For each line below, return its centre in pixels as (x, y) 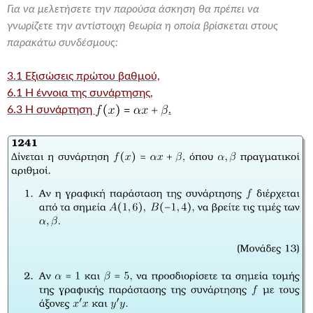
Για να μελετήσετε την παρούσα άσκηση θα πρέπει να (133, 9)
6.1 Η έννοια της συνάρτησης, (80, 93)
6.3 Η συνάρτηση (51, 110)
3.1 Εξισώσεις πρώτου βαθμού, (83, 76)
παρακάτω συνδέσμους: (63, 43)
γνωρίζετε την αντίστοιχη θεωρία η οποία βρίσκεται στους (143, 26)
